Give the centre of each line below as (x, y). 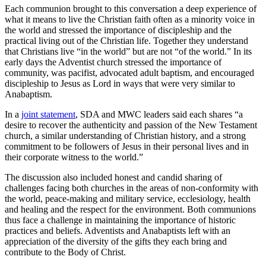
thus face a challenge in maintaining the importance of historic (120, 220)
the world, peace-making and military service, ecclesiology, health (128, 199)
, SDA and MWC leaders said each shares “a (159, 114)
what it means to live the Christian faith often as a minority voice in (130, 19)
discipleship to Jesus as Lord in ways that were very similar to (120, 83)
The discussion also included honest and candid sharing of (113, 177)
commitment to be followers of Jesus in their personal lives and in (127, 146)
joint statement (48, 114)
